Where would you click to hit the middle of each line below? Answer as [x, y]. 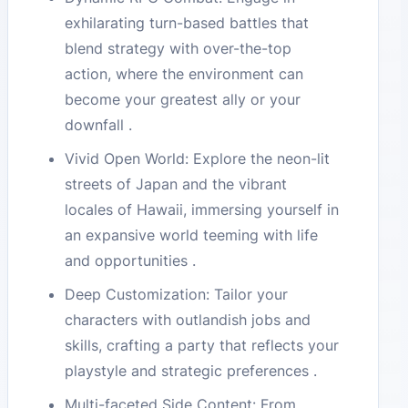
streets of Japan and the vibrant [176, 184]
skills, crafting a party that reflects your [202, 345]
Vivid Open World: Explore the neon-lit [198, 159]
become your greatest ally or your [183, 100]
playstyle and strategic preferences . [191, 370]
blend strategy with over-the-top [178, 49]
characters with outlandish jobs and [188, 319]
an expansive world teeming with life [192, 235]
